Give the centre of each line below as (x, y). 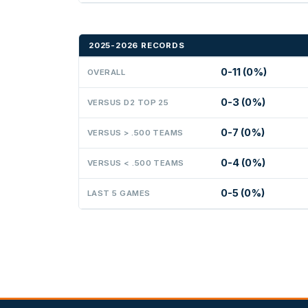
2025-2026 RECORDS (137, 45)
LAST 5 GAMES (119, 193)
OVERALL (107, 72)
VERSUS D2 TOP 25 (128, 102)
